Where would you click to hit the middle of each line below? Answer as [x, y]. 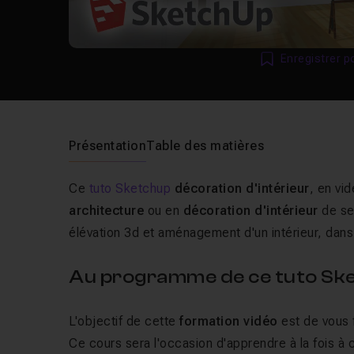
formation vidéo [229, 321]
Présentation [108, 146]
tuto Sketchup [130, 188]
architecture [107, 211]
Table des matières [205, 146]
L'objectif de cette [124, 321]
